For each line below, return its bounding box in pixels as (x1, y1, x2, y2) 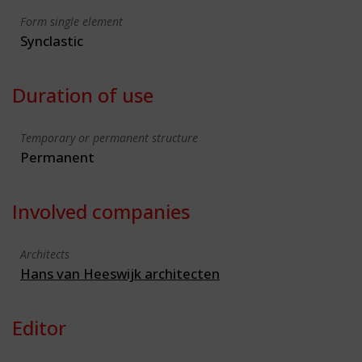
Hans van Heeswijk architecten (20, 263, 220, 283)
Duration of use (12, 81, 154, 108)
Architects (20, 246, 69, 262)
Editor (12, 314, 66, 341)
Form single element (20, 13, 123, 29)
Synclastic (20, 31, 83, 50)
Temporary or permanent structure (20, 129, 198, 145)
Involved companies (12, 197, 190, 225)
